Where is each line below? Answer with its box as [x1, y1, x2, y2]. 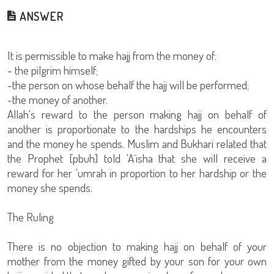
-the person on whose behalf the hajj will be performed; [7, 77, 249, 92]
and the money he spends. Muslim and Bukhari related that [7, 136, 267, 151]
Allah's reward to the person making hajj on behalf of [7, 106, 267, 122]
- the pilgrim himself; [7, 62, 98, 78]
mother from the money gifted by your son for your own [7, 253, 267, 268]
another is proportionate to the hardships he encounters [7, 121, 267, 136]
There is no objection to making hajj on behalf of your [7, 239, 267, 254]
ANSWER [17, 9, 64, 24]
